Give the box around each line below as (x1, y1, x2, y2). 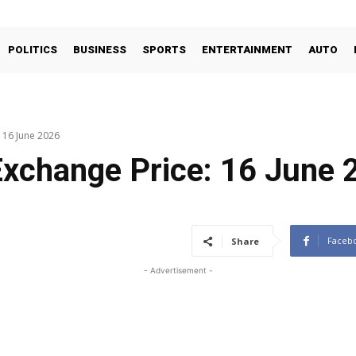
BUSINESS (73, 44, 126, 56)
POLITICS (8, 44, 57, 56)
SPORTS (142, 44, 186, 56)
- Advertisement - (143, 265, 213, 276)
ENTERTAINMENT (202, 44, 292, 56)
